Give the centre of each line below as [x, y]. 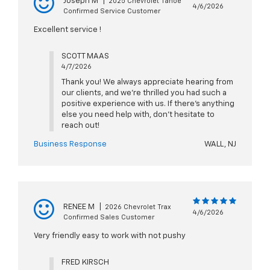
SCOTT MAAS [85, 57]
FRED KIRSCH [85, 263]
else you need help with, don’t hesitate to [138, 115]
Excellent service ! [67, 30]
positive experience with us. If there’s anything [148, 104]
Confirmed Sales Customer [109, 218]
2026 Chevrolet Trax [138, 207]
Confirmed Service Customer [112, 11]
